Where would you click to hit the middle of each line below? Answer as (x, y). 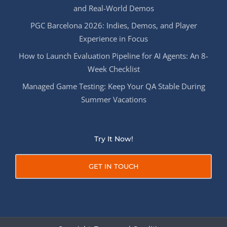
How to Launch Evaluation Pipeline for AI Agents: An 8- (113, 56)
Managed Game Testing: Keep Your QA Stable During (113, 86)
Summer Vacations (113, 100)
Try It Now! (113, 139)
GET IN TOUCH (113, 166)
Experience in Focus (113, 39)
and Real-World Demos (113, 8)
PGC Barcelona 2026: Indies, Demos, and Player (113, 26)
